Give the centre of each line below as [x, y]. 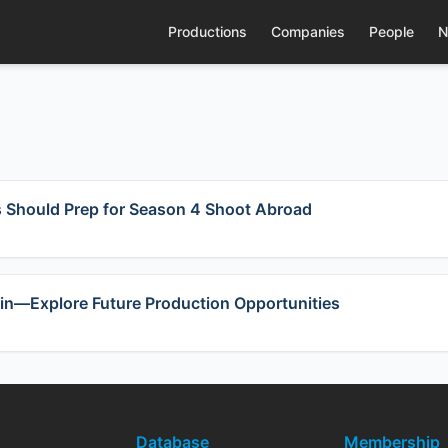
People [391, 31]
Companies [307, 31]
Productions [207, 31]
